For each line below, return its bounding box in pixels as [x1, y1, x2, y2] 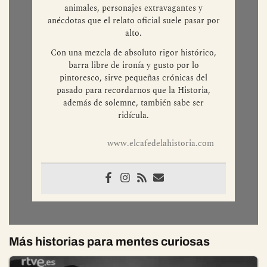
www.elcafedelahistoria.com [107, 137, 214, 150]
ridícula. [118, 109, 149, 122]
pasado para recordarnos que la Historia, [57, 84, 210, 97]
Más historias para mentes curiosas [9, 235, 210, 249]
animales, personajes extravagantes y [64, 2, 203, 15]
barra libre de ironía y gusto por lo [68, 59, 199, 72]
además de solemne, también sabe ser [63, 97, 204, 110]
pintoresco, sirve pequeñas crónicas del [60, 72, 207, 85]
